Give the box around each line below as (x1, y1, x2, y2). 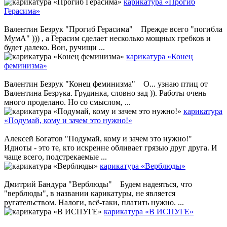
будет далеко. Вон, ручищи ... (4, 43, 105, 52)
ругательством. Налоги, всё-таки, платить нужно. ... (4, 198, 184, 207)
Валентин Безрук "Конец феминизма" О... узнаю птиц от (4, 79, 208, 88)
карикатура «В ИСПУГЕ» (104, 207, 194, 216)
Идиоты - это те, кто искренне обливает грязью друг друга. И (4, 143, 217, 152)
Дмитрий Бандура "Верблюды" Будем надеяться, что (4, 179, 192, 188)
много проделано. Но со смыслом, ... (4, 97, 131, 106)
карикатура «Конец (126, 52, 193, 61)
